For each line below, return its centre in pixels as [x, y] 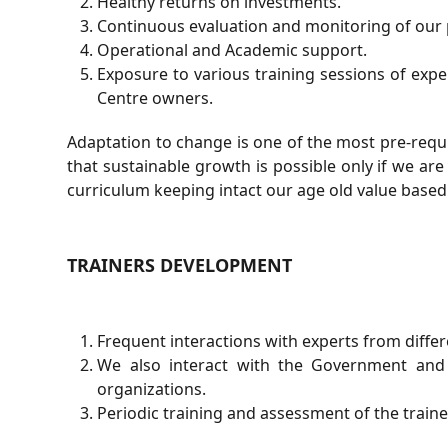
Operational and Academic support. [232, 50]
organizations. [152, 389]
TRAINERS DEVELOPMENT [180, 265]
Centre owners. [155, 98]
